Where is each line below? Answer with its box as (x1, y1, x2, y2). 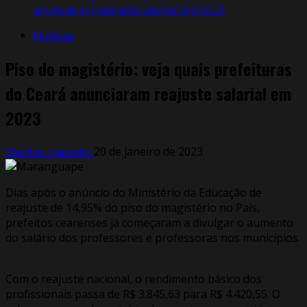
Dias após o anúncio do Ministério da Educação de (5, 184, 262, 200)
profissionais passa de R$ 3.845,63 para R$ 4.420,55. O (5, 286, 280, 302)
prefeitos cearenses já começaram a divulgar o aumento (5, 214, 293, 230)
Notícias (33, 27, 75, 42)
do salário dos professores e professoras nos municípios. (5, 230, 300, 245)
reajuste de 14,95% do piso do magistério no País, (5, 199, 260, 215)
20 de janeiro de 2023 (94, 143, 203, 159)
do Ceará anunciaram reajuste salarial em (5, 80, 291, 106)
